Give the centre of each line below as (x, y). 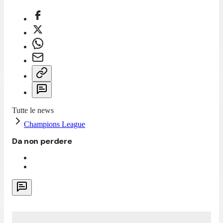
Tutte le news (33, 110)
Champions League (55, 124)
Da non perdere (42, 141)
